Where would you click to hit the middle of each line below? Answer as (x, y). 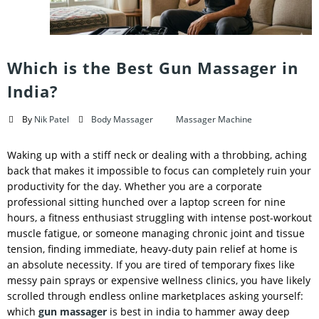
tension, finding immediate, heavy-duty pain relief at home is (152, 249)
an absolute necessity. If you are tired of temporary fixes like (151, 264)
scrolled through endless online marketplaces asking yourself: (155, 296)
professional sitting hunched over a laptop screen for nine (146, 202)
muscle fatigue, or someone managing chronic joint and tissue (156, 233)
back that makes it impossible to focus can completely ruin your (159, 170)
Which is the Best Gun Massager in (153, 68)
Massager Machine (214, 119)
